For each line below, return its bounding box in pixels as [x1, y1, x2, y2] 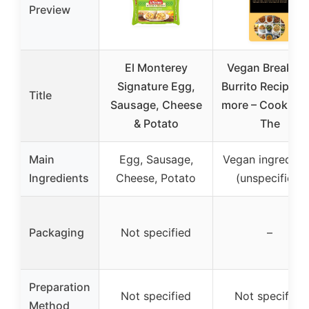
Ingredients [29, 170, 89, 185]
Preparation [29, 279, 90, 294]
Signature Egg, [117, 79, 195, 93]
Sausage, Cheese [110, 97, 202, 112]
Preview [29, 2, 70, 17]
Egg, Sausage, [119, 152, 193, 166]
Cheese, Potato [116, 170, 196, 185]
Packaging [29, 225, 84, 239]
